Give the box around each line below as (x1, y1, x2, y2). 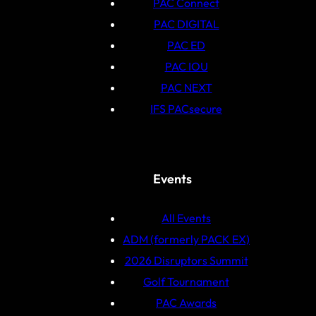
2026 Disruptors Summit (124, 253, 248, 268)
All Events (162, 211, 211, 226)
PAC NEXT (160, 80, 212, 95)
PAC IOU (164, 59, 208, 74)
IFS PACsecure (150, 102, 222, 116)
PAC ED (167, 38, 205, 53)
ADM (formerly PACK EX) (123, 232, 250, 247)
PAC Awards (156, 296, 217, 310)
